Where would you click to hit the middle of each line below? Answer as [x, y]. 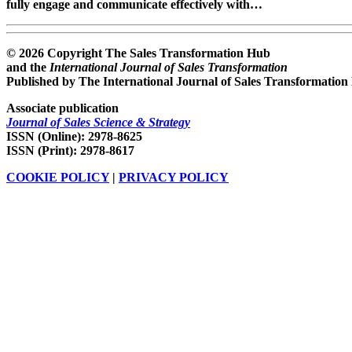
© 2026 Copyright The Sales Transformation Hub [138, 53]
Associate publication [62, 108]
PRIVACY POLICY [174, 177]
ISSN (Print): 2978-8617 [70, 150]
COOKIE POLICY [58, 177]
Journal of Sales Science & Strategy [98, 122]
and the [28, 67]
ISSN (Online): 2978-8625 [74, 136]
